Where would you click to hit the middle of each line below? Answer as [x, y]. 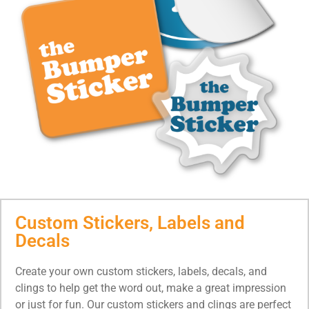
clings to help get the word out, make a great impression [151, 288]
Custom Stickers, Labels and [130, 222]
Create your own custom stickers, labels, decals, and [141, 271]
